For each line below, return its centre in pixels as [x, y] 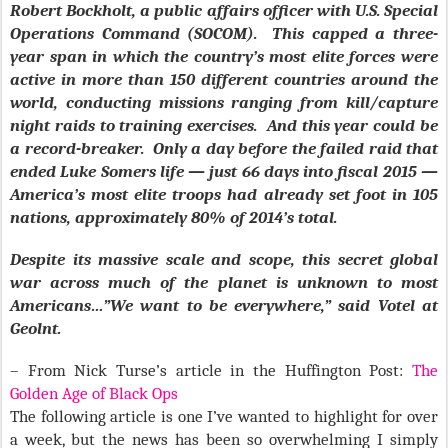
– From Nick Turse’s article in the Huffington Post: [211, 370]
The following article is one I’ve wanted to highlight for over [224, 416]
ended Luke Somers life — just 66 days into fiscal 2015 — [224, 171]
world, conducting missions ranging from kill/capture [224, 102]
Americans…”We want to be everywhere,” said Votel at [224, 305]
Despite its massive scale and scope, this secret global [224, 259]
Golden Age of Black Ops [94, 393]
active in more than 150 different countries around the [224, 79]
